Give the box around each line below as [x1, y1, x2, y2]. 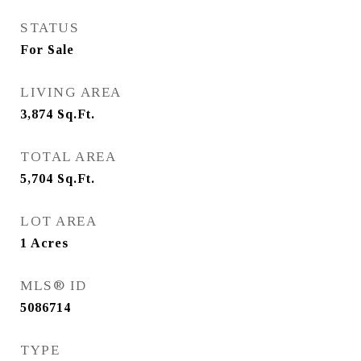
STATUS [20, 20, 79, 35]
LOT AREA [20, 214, 97, 229]
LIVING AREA [20, 85, 122, 100]
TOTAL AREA [20, 149, 116, 164]
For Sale [20, 43, 74, 56]
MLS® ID [20, 278, 87, 293]
